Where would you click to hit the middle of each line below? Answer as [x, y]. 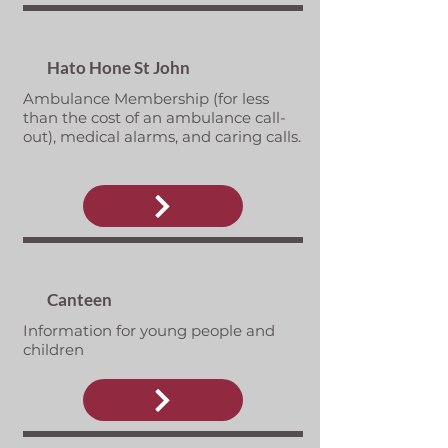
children [53, 349]
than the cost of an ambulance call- [154, 117]
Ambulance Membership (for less [145, 98]
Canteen [79, 299]
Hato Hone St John [118, 67]
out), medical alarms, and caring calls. [161, 136]
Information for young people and [148, 330]
